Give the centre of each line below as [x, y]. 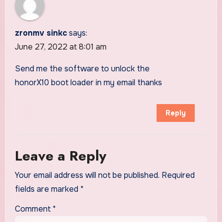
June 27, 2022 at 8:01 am [60, 47]
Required [178, 175]
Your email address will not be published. [87, 175]
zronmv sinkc [41, 33]
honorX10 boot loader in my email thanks [88, 83]
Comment [33, 209]
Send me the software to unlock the [82, 69]
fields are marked [47, 189]
